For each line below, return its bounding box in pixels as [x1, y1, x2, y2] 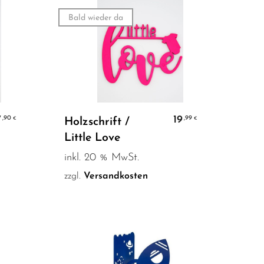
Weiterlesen [122, 111, 159, 118]
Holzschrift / [64, 116, 130, 128]
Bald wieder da [68, 14, 123, 23]
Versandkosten [83, 171, 148, 181]
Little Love [64, 132, 120, 144]
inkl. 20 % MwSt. [64, 151, 139, 163]
